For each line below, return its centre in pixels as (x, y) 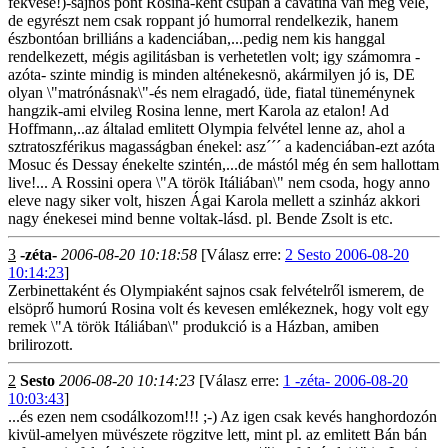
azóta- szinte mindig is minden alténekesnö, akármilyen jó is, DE (211, 74)
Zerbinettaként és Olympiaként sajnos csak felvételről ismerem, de (216, 290)
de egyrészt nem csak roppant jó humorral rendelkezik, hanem (203, 20)
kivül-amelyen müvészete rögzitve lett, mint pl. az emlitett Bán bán (217, 434)
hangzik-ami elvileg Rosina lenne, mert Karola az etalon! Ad (198, 110)
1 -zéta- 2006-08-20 (345, 380)
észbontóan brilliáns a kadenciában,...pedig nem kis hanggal (196, 38)
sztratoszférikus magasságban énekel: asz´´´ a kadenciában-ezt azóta (221, 146)
